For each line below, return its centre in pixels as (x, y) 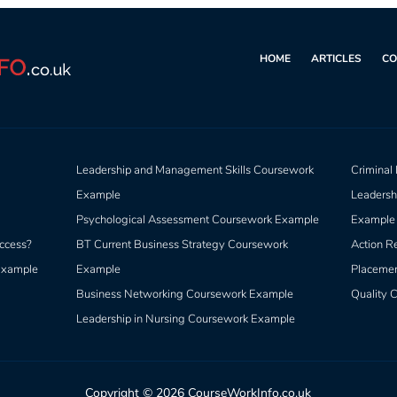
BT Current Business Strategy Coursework (182, 245)
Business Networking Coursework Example (184, 295)
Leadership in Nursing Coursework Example (185, 319)
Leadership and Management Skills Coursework (195, 171)
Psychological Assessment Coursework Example (197, 220)
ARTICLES (337, 59)
